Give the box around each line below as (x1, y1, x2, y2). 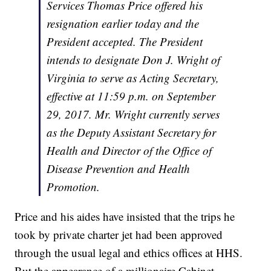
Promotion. (47, 179, 100, 195)
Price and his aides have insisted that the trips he (15, 209, 235, 224)
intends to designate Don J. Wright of (47, 52, 221, 68)
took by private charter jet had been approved (15, 227, 223, 243)
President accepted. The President (47, 34, 203, 50)
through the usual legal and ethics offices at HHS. (15, 245, 243, 261)
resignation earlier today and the (47, 16, 200, 31)
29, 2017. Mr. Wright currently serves (47, 106, 220, 122)
